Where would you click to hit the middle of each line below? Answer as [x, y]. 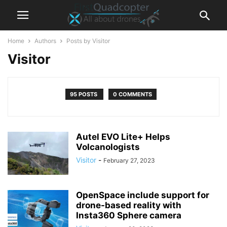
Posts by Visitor [88, 41]
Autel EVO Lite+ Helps [123, 137]
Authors [45, 41]
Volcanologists [108, 147]
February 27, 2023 [129, 160]
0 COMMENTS [133, 94]
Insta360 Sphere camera [129, 215]
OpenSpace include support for [143, 195]
